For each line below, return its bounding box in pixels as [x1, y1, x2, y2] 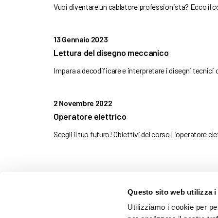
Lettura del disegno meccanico [54, 47, 169, 58]
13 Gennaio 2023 [54, 35, 108, 44]
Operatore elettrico [54, 111, 127, 122]
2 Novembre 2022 [54, 98, 112, 108]
